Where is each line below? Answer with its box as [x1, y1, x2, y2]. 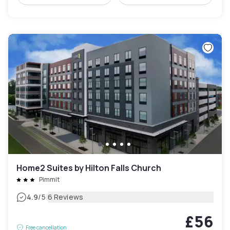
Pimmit [39, 175, 60, 184]
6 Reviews [47, 192, 83, 202]
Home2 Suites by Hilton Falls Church [16, 162, 161, 174]
